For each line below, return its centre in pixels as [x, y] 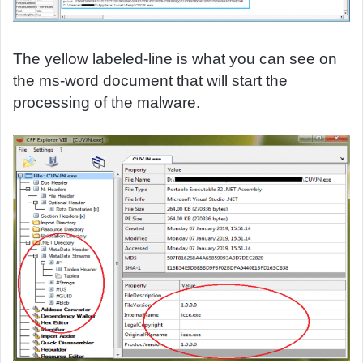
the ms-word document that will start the [150, 80]
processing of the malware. [107, 102]
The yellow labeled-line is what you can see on [175, 58]
